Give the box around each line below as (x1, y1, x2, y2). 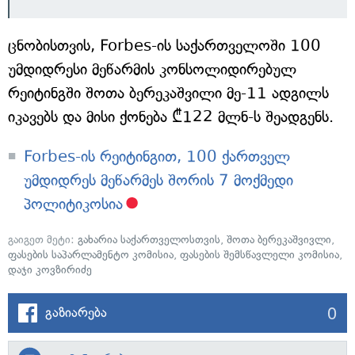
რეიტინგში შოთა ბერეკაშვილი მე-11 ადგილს (8, 84, 329, 102)
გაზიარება (45, 304, 107, 320)
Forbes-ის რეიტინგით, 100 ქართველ (24, 147, 290, 166)
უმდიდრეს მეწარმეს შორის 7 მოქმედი (24, 171, 293, 189)
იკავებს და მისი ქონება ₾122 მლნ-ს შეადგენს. (8, 108, 334, 126)
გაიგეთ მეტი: (8, 233, 78, 246)
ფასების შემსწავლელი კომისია (180, 248, 339, 261)
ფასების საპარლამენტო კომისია (8, 248, 174, 261)
